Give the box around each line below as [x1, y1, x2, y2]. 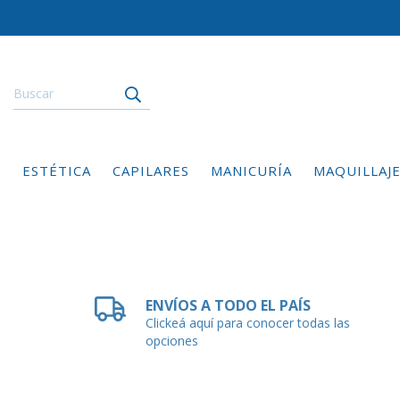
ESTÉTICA [22, 162, 91, 180]
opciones [146, 332, 199, 350]
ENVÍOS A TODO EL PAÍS [146, 296, 312, 316]
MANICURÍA [211, 162, 292, 180]
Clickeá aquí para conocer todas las [146, 314, 351, 332]
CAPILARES [112, 162, 189, 180]
